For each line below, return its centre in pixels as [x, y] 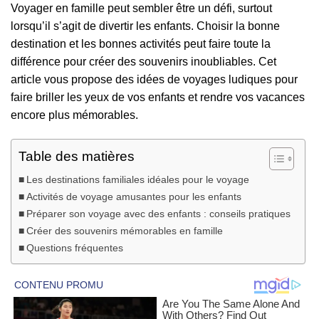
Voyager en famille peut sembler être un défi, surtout [141, 9]
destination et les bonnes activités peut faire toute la [141, 44]
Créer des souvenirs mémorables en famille [124, 231]
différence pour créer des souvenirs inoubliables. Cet [143, 62]
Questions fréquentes [74, 248]
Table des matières [77, 157]
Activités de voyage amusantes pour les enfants [134, 197]
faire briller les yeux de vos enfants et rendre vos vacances [158, 98]
